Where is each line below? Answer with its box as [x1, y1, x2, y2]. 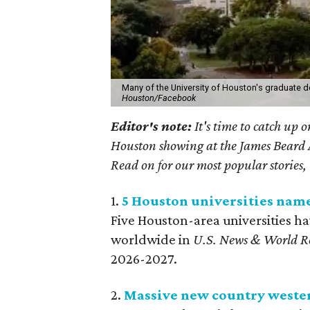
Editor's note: [111, 117, 195, 134]
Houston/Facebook [122, 92, 197, 103]
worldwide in [111, 230, 194, 248]
